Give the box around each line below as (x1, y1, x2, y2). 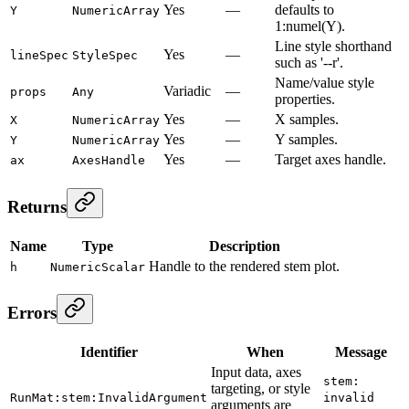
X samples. (275, 111, 339, 128)
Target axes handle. (275, 152, 386, 168)
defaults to (275, 2, 334, 18)
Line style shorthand (275, 38, 392, 55)
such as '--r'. (275, 55, 343, 71)
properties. (275, 91, 335, 108)
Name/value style (275, 75, 374, 91)
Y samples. (275, 131, 338, 148)
